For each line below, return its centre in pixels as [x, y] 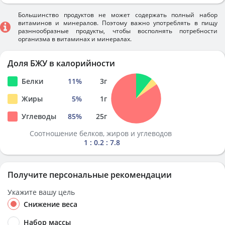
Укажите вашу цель [41, 192]
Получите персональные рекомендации [90, 175]
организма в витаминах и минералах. [75, 39]
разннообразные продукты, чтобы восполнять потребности [118, 31]
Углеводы [39, 116]
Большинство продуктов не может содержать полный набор [118, 15]
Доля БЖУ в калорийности [61, 63]
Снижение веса [50, 204]
